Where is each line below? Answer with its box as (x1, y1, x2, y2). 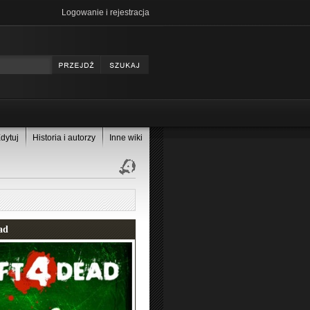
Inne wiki (109, 133, 143, 143)
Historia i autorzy (33, 133, 95, 143)
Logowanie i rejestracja (62, 8, 149, 17)
